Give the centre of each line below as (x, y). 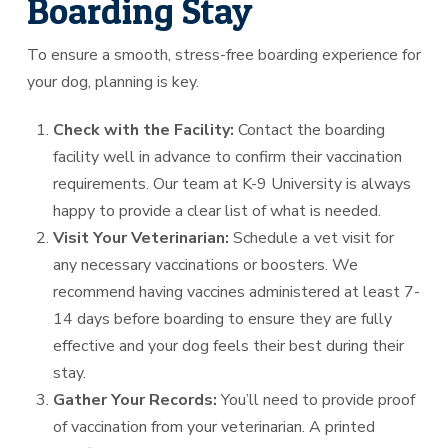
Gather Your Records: (135, 399)
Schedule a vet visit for (312, 237)
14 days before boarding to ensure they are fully (223, 318)
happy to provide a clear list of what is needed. (217, 210)
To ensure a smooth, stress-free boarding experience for (223, 54)
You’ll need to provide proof (316, 399)
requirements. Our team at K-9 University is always (232, 183)
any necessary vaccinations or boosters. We (206, 264)
